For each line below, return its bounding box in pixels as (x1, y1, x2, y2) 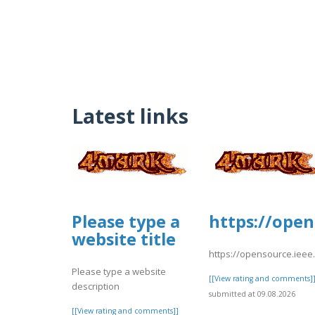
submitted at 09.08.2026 (209, 289, 295, 300)
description (72, 280, 120, 293)
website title (72, 227, 176, 250)
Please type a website (72, 265, 166, 278)
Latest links (72, 102, 188, 130)
